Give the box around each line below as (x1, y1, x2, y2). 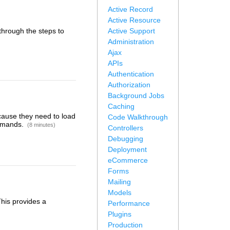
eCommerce (108, 156, 148, 164)
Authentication (108, 70, 154, 78)
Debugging (108, 135, 143, 143)
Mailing (108, 178, 131, 186)
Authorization (108, 81, 150, 89)
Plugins (108, 210, 131, 218)
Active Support (108, 27, 155, 35)
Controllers (108, 124, 143, 132)
